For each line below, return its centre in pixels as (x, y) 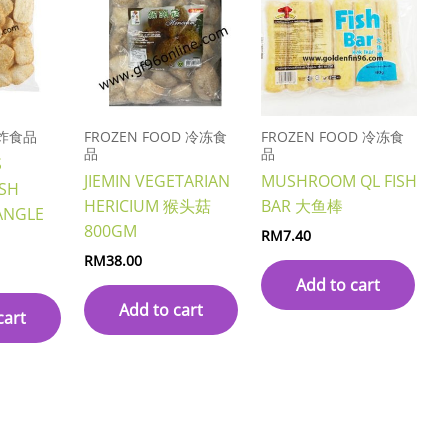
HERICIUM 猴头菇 (147, 206)
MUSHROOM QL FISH (338, 181)
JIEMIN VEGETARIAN (157, 181)
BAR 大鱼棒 (301, 206)
